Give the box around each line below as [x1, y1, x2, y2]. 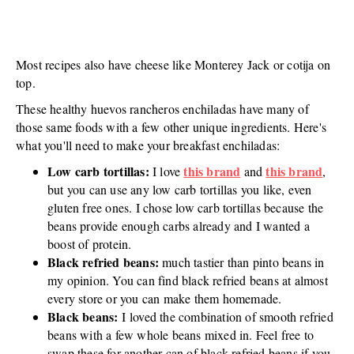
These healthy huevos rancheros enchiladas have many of [16, 100, 309, 117]
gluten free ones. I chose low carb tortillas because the [47, 198, 324, 216]
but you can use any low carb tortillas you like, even [47, 180, 312, 198]
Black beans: [47, 307, 119, 326]
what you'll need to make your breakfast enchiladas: [16, 136, 281, 153]
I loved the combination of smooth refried [118, 307, 333, 325]
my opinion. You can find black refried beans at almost [47, 271, 328, 288]
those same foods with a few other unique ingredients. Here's [16, 118, 327, 135]
